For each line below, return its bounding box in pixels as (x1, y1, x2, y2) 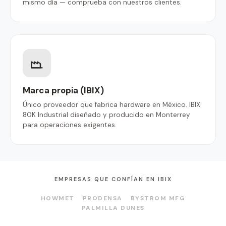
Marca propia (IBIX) (23, 85, 104, 96)
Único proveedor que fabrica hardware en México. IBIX (23, 100, 200, 109)
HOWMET (40, 194, 75, 202)
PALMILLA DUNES (81, 204, 145, 212)
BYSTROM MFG (130, 194, 186, 202)
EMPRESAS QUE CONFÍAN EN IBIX (54, 176, 172, 183)
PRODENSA (82, 194, 123, 202)
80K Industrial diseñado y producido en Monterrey (23, 110, 190, 119)
